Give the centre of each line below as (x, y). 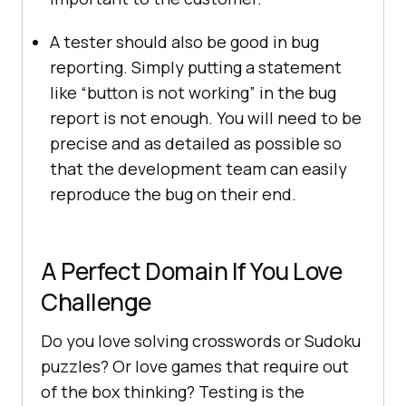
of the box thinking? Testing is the (173, 392)
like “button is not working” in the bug (193, 93)
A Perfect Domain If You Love (191, 271)
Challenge (96, 302)
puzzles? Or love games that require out (195, 367)
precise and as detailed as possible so (196, 144)
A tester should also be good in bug (184, 42)
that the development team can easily (198, 169)
